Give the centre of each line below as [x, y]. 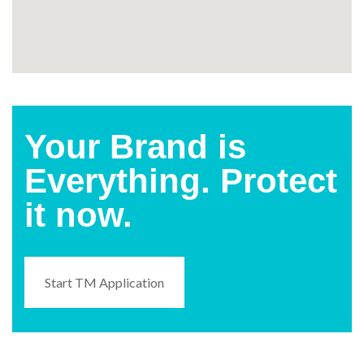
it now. [78, 214]
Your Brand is [135, 146]
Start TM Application [104, 282]
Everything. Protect [181, 180]
